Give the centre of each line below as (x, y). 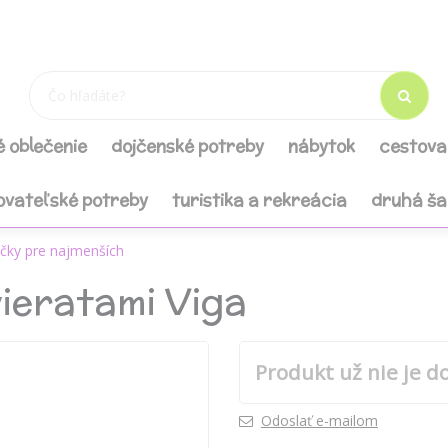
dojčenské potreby (187, 146)
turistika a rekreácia (259, 200)
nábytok (321, 146)
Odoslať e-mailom (319, 421)
